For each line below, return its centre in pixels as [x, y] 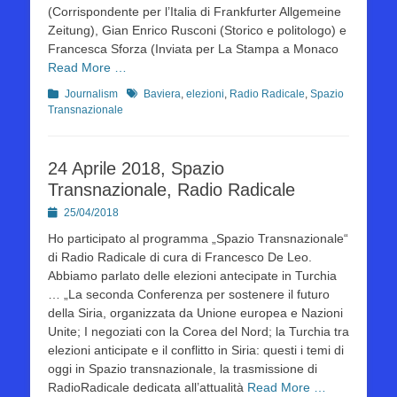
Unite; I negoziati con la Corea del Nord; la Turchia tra [198, 331]
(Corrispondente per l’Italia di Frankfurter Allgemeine [195, 12]
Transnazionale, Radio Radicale [171, 190]
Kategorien [74, 93]
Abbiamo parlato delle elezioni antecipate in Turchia [192, 276]
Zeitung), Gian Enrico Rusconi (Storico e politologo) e [197, 30]
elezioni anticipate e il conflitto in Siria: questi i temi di [196, 350]
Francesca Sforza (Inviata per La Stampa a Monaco [193, 49]
